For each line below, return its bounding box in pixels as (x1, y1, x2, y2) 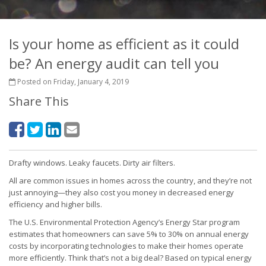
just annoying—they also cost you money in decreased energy (9, 187, 234, 198)
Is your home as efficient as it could (9, 34, 239, 53)
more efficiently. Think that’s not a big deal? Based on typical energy (9, 252, 252, 263)
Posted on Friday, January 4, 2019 (15, 77, 129, 87)
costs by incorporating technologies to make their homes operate (9, 240, 243, 251)
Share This (9, 93, 69, 109)
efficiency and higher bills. (9, 199, 102, 210)
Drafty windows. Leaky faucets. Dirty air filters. (9, 157, 175, 168)
